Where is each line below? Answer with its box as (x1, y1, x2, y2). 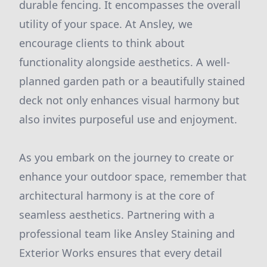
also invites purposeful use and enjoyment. (19, 112, 237, 126)
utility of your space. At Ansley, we (19, 17, 193, 31)
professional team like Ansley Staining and (19, 226, 235, 241)
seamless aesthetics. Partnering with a (19, 207, 215, 222)
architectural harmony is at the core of (19, 188, 214, 203)
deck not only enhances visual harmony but (19, 93, 240, 107)
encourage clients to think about (19, 36, 185, 50)
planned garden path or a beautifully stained (19, 74, 245, 88)
